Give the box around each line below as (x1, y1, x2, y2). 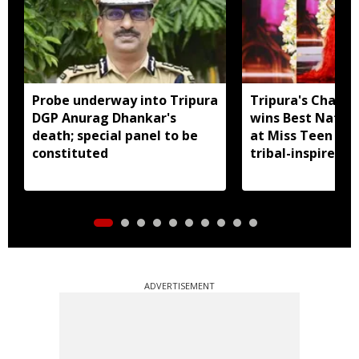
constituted (32, 143, 108, 162)
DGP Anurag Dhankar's (32, 108, 176, 127)
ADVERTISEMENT (144, 279, 215, 292)
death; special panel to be (32, 126, 198, 144)
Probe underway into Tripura (32, 91, 218, 109)
